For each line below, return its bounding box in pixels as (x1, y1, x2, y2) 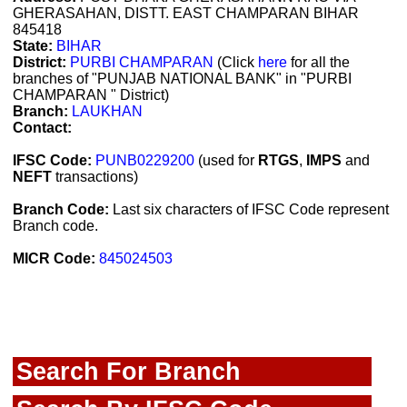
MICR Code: (13, 251, 95, 267)
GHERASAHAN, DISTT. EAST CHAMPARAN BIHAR (13, 5, 359, 22)
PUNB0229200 (95, 153, 194, 169)
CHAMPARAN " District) (13, 87, 169, 104)
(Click (217, 55, 258, 71)
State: (13, 38, 53, 55)
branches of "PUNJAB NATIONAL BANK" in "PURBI (13, 71, 352, 87)
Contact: (13, 120, 72, 136)
